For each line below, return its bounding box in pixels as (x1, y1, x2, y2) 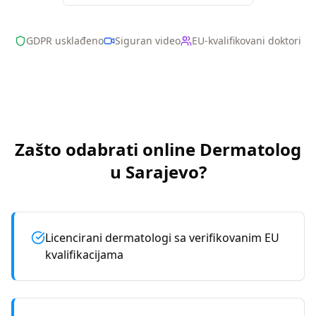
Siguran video (115, 34, 181, 47)
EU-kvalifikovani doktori (192, 34, 301, 47)
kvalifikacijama (45, 247, 123, 262)
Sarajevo (125, 160, 199, 183)
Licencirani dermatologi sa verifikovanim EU (45, 230, 279, 245)
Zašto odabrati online (15, 138, 195, 161)
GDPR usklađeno (26, 34, 104, 47)
